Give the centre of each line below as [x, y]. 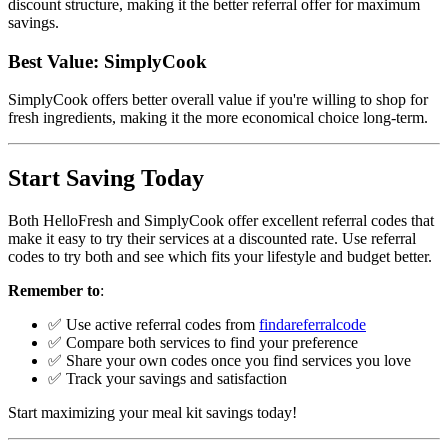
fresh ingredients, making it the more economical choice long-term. [218, 118]
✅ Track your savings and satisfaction [167, 379]
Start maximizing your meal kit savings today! [152, 413]
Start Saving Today [106, 178]
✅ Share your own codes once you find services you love [229, 361]
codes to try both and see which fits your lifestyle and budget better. [220, 257]
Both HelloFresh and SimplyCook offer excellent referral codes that [221, 221]
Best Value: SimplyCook [107, 61]
